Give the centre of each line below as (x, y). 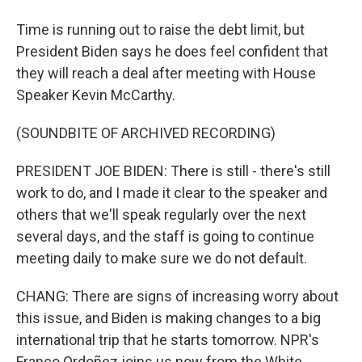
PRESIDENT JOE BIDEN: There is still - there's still (173, 171)
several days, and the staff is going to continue (165, 236)
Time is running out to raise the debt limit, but (160, 29)
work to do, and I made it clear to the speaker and (172, 193)
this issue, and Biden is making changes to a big (168, 318)
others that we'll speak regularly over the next (161, 215)
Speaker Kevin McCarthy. (96, 95)
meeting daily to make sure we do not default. (162, 258)
